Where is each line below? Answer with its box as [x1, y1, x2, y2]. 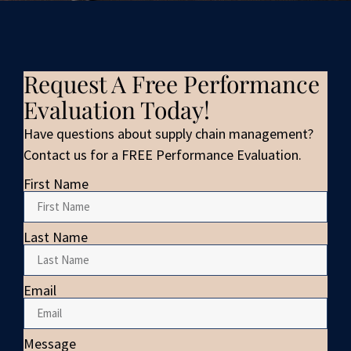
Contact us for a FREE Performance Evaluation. [24, 146, 302, 165]
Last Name [24, 227, 88, 246]
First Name [24, 174, 89, 193]
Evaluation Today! [24, 94, 210, 126]
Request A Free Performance [24, 68, 320, 100]
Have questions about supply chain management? [24, 125, 313, 143]
